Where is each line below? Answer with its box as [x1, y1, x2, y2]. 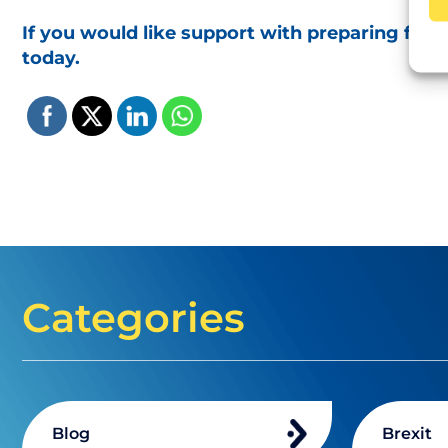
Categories [22, 293, 245, 342]
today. [22, 47, 80, 69]
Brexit [382, 424, 432, 443]
